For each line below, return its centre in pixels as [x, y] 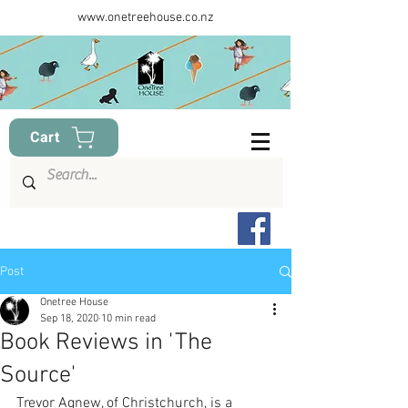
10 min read [128, 319]
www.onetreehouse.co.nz [146, 18]
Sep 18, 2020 [69, 319]
